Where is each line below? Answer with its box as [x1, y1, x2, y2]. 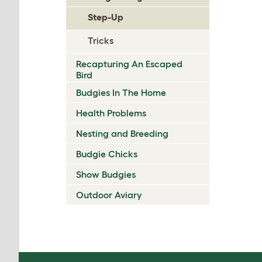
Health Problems [76, 108, 146, 118]
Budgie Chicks [76, 149, 137, 159]
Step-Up [88, 12, 123, 22]
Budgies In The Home [76, 87, 166, 98]
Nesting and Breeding [76, 128, 168, 139]
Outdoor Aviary [76, 189, 142, 200]
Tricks [88, 35, 113, 46]
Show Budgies [76, 169, 136, 180]
